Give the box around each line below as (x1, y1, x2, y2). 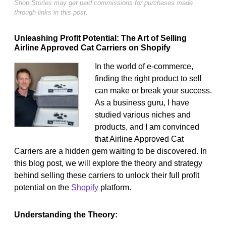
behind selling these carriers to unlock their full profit (14, 171, 199, 180)
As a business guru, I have (95, 98, 189, 107)
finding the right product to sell (95, 74, 202, 83)
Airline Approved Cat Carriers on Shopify (14, 43, 171, 52)
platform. (98, 183, 131, 192)
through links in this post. (14, 8, 88, 16)
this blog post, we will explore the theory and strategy (14, 158, 202, 167)
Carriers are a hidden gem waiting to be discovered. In (14, 146, 207, 155)
